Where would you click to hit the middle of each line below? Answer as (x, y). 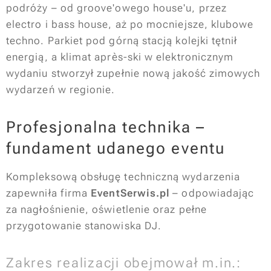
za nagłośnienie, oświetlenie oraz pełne (106, 209)
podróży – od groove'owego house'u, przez (117, 8)
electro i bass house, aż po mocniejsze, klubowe (130, 24)
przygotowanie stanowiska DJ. (84, 226)
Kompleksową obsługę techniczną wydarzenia (123, 177)
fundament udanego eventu (116, 148)
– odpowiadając (212, 193)
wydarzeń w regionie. (61, 90)
